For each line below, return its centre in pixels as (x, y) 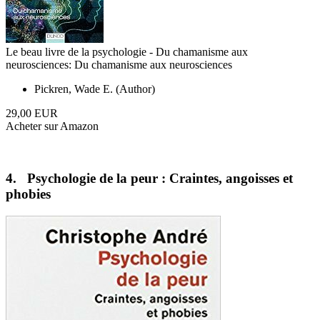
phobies (28, 194)
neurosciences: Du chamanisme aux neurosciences (119, 65)
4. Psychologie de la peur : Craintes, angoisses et (149, 178)
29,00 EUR (32, 114)
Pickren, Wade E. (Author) (95, 89)
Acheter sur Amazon (52, 126)
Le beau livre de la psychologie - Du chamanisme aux (127, 52)
